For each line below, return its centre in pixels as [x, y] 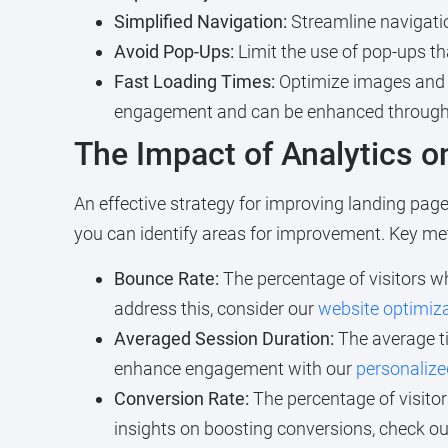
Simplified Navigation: [200, 22]
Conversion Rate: [181, 398]
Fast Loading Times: [194, 82]
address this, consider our [215, 308]
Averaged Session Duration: [223, 338]
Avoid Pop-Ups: [173, 52]
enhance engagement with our [234, 368]
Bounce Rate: [166, 278]
